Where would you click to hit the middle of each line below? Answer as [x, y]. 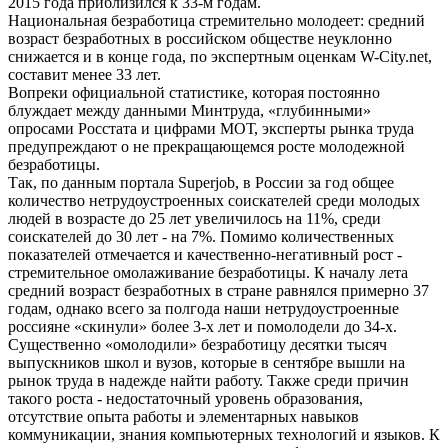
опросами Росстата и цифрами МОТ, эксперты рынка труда [211, 128]
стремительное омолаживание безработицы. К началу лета [208, 272]
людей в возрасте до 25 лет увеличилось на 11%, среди [194, 218]
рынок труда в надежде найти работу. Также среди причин [208, 380]
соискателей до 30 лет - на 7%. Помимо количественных [201, 236]
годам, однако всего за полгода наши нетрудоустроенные [203, 308]
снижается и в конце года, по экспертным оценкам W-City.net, [220, 56]
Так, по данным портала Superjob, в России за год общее [201, 182]
